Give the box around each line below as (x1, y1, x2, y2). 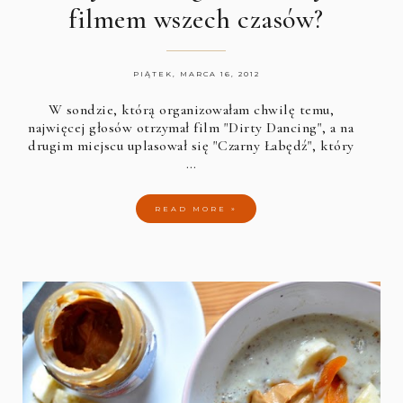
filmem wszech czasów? (68, 2, 324, 36)
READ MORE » (155, 203, 238, 213)
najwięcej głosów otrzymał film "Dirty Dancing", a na (28, 118, 354, 137)
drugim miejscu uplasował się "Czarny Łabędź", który (28, 136, 354, 155)
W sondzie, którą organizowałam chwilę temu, (48, 100, 335, 119)
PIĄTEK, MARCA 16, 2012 (132, 68, 260, 78)
